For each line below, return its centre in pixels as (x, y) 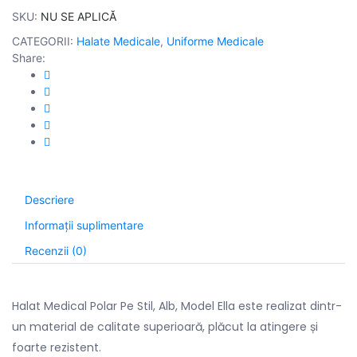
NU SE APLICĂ (78, 16)
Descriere (49, 199)
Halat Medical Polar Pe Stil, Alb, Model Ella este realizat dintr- (177, 306)
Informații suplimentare (84, 225)
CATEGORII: (44, 41)
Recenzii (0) (56, 250)
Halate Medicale (118, 41)
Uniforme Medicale (215, 41)
